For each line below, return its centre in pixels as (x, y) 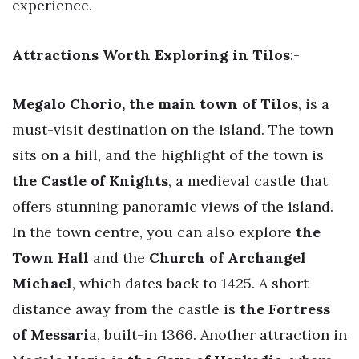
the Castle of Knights (90, 181)
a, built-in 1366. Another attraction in (218, 335)
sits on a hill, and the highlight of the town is (168, 155)
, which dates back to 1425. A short (190, 284)
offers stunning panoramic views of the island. (173, 207)
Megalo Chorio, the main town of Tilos (155, 104)
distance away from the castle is (124, 309)
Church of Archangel (226, 258)
